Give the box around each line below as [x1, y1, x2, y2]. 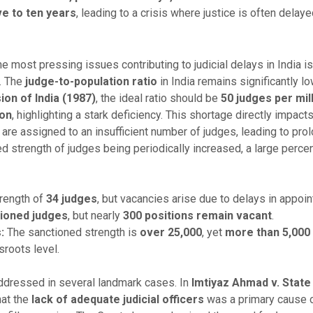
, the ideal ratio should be [95, 91, 221, 105]
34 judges [45, 191, 97, 205]
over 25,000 [139, 225, 202, 239]
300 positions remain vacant [122, 208, 272, 222]
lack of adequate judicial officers [31, 292, 204, 306]
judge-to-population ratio [24, 74, 157, 88]
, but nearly [67, 208, 123, 222]
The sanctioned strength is [3, 225, 140, 239]
